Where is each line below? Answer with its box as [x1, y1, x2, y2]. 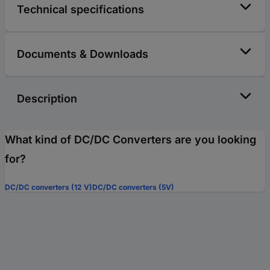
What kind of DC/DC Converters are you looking [5, 133, 256, 146]
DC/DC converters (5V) [92, 183, 174, 192]
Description [17, 92, 77, 105]
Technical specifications [17, 3, 144, 16]
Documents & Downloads [17, 48, 148, 61]
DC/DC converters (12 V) [5, 183, 92, 192]
